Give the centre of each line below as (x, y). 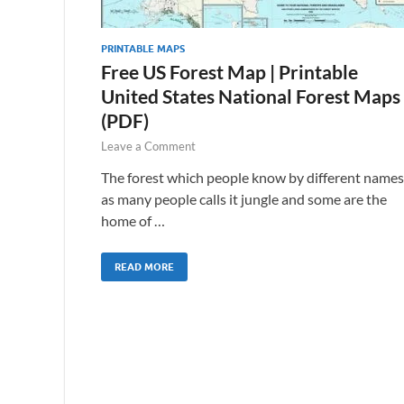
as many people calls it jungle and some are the (244, 198)
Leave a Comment (148, 146)
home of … (133, 220)
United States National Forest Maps (251, 96)
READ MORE (144, 266)
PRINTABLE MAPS (143, 48)
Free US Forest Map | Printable (230, 71)
